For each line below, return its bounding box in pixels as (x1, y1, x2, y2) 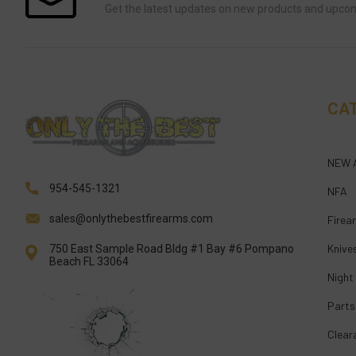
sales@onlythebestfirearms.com (49, 211, 213, 225)
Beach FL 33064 (49, 254, 129, 268)
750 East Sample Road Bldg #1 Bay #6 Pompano (49, 242, 294, 255)
